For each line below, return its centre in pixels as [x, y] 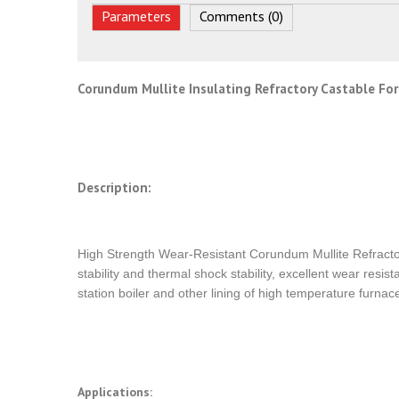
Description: [114, 188]
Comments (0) [242, 16]
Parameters [137, 16]
